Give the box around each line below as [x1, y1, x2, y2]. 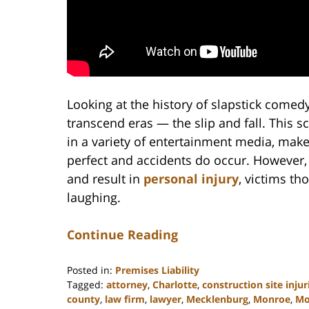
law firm [105, 292, 145, 306]
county [67, 292, 100, 306]
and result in [67, 170, 143, 187]
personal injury [143, 170, 239, 187]
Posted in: [67, 263, 112, 277]
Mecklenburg [186, 292, 248, 306]
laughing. [67, 188, 121, 206]
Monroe [253, 292, 290, 306]
